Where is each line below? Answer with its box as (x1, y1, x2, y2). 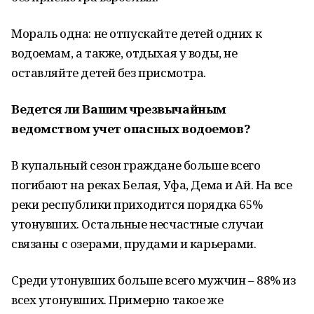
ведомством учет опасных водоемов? (11, 121, 251, 137)
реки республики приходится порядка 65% (11, 196, 264, 212)
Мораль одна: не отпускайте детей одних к (11, 25, 262, 41)
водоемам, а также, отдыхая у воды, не (11, 45, 238, 61)
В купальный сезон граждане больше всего (11, 157, 261, 173)
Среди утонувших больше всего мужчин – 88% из (11, 272, 296, 288)
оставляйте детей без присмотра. (11, 64, 206, 81)
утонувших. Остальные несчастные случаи (11, 216, 264, 232)
